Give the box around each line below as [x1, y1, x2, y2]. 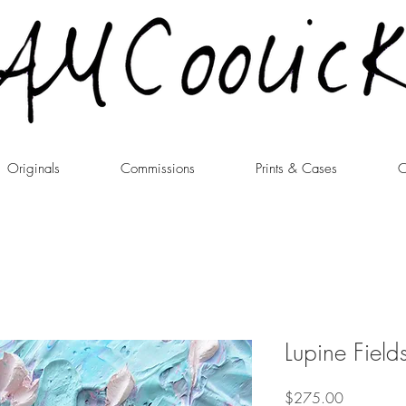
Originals [7, 159, 60, 178]
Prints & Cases [256, 159, 337, 178]
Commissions [121, 159, 195, 178]
